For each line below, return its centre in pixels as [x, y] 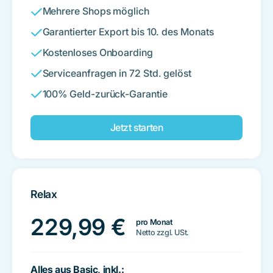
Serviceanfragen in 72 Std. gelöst [117, 73]
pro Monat [154, 222]
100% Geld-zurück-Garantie [105, 94]
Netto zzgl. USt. [162, 233]
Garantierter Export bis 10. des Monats [128, 32]
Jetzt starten [136, 127]
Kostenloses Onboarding [97, 52]
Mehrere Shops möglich [96, 11]
